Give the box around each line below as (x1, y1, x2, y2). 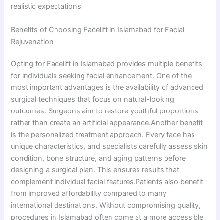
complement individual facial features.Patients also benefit (11, 177, 204, 187)
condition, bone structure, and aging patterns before (11, 154, 186, 163)
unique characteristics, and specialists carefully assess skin (11, 142, 208, 151)
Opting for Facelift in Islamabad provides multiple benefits (11, 59, 203, 69)
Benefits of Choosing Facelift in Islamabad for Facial (11, 25, 185, 34)
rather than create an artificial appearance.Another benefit (11, 118, 203, 128)
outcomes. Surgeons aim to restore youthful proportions (11, 107, 199, 116)
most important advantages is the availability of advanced (11, 83, 204, 92)
